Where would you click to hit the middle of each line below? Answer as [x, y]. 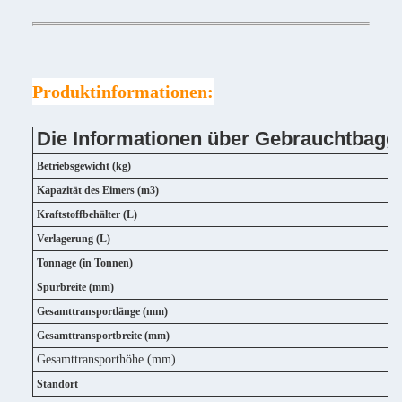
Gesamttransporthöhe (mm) [106, 359]
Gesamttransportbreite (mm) [103, 336]
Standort [57, 384]
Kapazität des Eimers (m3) [98, 190]
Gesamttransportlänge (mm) [102, 311]
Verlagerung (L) [74, 239]
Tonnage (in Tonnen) [85, 263]
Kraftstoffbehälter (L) [87, 214]
